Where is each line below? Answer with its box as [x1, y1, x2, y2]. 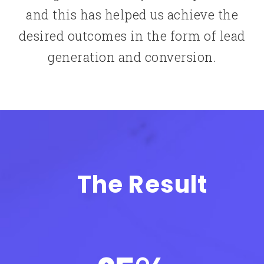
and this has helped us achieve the [26, 5, 238, 23]
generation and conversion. [48, 48, 216, 65]
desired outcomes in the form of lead [18, 27, 246, 44]
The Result [77, 167, 208, 201]
